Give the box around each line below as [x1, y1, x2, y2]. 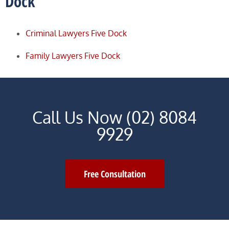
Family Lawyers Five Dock [26, 51, 120, 61]
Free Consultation [83, 168, 146, 180]
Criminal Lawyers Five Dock [26, 28, 127, 39]
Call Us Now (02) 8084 [32, 107, 197, 128]
